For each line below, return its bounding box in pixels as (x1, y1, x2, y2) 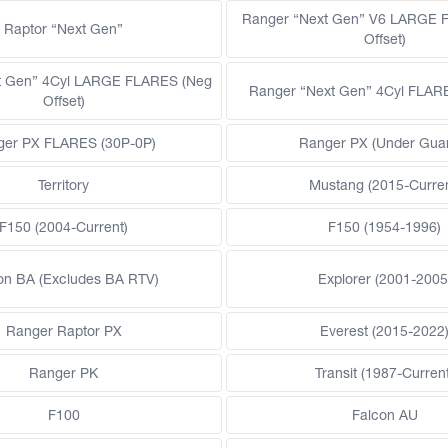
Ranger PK (29, 364, 98, 383)
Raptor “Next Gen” (4, 20, 123, 39)
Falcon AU (351, 406, 418, 425)
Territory (38, 176, 89, 195)
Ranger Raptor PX (5, 322, 122, 341)
